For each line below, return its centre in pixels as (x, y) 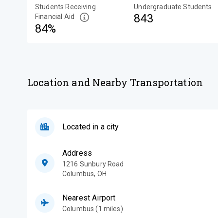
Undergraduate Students (173, 7)
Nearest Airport (89, 198)
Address (77, 153)
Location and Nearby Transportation (115, 82)
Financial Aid (55, 17)
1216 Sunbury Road (93, 164)
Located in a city (91, 127)
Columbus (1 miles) (93, 209)
